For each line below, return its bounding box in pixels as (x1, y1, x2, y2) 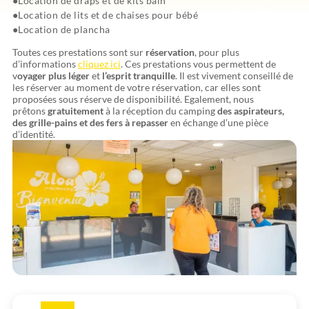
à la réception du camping (103, 104, 217, 117)
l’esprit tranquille (101, 69, 175, 81)
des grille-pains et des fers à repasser (12, 116, 168, 128)
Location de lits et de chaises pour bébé (18, 8, 199, 21)
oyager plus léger (17, 69, 90, 81)
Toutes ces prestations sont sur (12, 46, 146, 58)
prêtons (12, 104, 48, 117)
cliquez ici (77, 57, 121, 70)
